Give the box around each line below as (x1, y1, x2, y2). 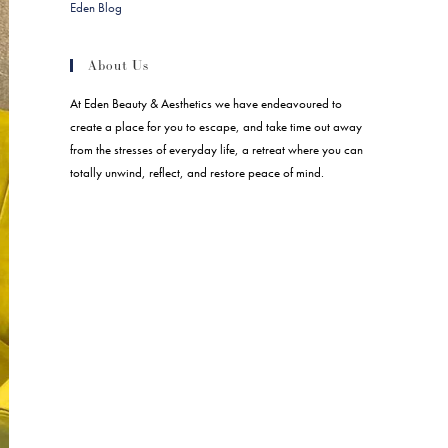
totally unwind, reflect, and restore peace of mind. (70, 164, 324, 181)
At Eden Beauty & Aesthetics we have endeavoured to (70, 95, 342, 112)
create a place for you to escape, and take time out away (70, 118, 362, 135)
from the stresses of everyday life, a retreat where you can (70, 141, 363, 158)
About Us (88, 57, 149, 74)
